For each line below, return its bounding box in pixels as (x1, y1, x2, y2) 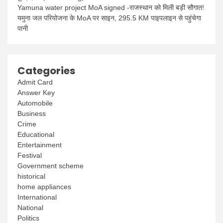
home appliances (17, 183, 71, 191)
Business (17, 110, 46, 118)
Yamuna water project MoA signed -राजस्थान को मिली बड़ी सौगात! (17, 3, 204, 12)
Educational (17, 130, 54, 139)
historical (17, 172, 45, 181)
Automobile (17, 99, 53, 108)
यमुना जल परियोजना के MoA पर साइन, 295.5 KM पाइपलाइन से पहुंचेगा (17, 14, 201, 22)
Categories (17, 64, 75, 78)
